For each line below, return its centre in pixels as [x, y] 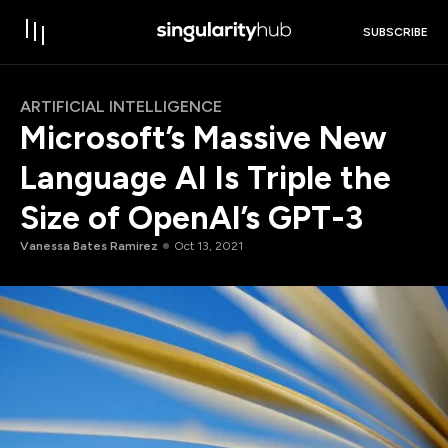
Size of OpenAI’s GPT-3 [191, 218]
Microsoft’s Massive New [203, 138]
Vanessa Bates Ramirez [89, 245]
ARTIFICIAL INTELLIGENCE [121, 106]
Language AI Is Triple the [205, 178]
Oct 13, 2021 [208, 245]
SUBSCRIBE [395, 32]
